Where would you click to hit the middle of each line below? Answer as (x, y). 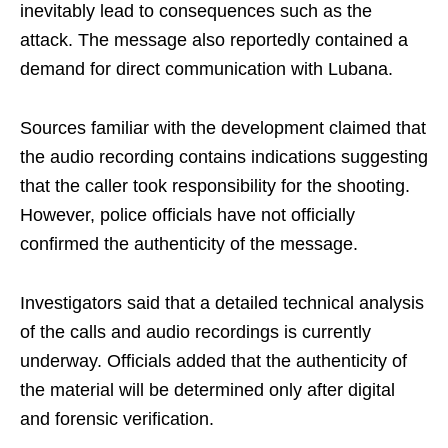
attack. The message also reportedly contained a (214, 40)
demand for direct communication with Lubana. (206, 69)
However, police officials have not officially (187, 215)
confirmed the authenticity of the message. (189, 244)
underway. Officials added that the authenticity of (213, 361)
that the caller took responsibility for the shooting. (215, 186)
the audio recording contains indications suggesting (224, 157)
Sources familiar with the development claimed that (223, 128)
